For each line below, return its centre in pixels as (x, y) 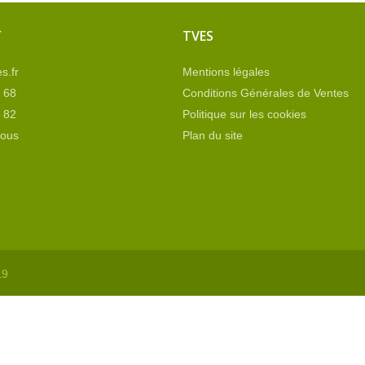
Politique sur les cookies (244, 114)
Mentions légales (226, 72)
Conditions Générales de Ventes (266, 93)
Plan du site (213, 135)
